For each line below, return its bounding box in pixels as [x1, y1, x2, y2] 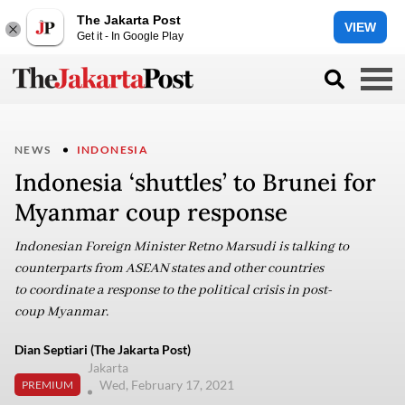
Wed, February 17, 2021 [99, 377, 237, 392]
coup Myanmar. [14, 304, 108, 320]
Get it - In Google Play [77, 29, 184, 42]
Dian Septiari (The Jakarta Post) [14, 342, 191, 357]
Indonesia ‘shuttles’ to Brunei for [14, 167, 376, 197]
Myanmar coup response [14, 197, 287, 227]
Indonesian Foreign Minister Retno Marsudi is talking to [14, 239, 349, 255]
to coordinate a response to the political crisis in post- [14, 282, 332, 298]
